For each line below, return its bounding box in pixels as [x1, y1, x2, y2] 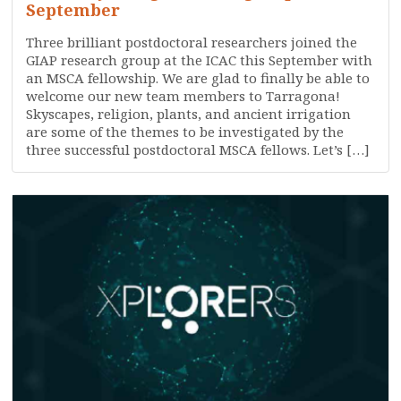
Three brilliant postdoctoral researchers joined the [26, 33, 358, 51]
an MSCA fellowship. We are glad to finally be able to [26, 69, 371, 87]
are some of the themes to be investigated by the [26, 123, 345, 141]
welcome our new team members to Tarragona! [26, 87, 341, 105]
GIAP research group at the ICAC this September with [26, 51, 373, 69]
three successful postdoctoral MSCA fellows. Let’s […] [26, 141, 371, 158]
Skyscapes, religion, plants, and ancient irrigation [26, 105, 352, 123]
